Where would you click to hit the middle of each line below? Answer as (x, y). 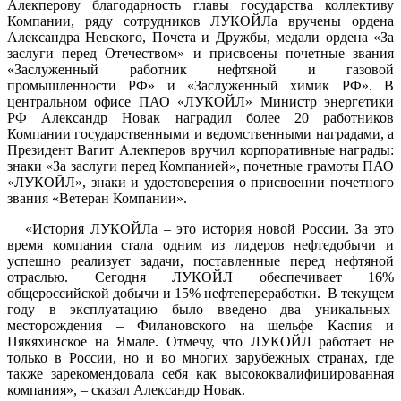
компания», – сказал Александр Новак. (126, 389)
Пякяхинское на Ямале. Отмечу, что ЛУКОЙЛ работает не (200, 341)
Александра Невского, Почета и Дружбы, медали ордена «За (200, 37)
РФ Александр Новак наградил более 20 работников (200, 117)
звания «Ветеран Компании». (97, 198)
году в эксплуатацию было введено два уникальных (200, 309)
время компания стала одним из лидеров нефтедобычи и (200, 244)
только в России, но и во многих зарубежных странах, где (200, 357)
